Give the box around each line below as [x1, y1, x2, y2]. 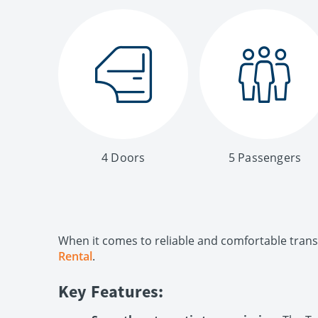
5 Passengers [228, 150, 302, 166]
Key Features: [58, 280, 164, 303]
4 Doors [101, 150, 146, 166]
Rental [58, 248, 92, 265]
